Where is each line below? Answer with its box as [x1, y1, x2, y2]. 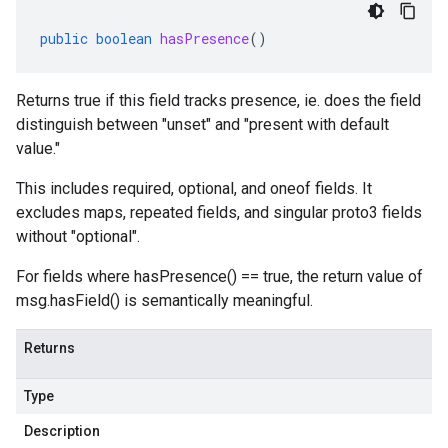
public [40, 29, 88, 48]
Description [24, 423, 100, 439]
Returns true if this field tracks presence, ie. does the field [16, 91, 421, 110]
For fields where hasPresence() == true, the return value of [16, 267, 423, 286]
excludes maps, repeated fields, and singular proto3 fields [16, 203, 422, 222]
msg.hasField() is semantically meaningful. [16, 291, 313, 310]
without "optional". [16, 227, 140, 246]
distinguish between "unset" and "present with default [16, 115, 389, 134]
